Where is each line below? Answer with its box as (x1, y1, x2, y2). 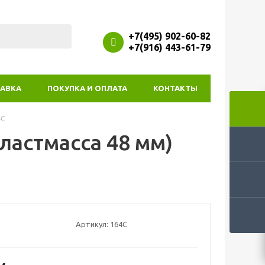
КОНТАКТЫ (153, 84, 198, 92)
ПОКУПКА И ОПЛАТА (47, 84, 127, 92)
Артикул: (75, 219, 108, 228)
